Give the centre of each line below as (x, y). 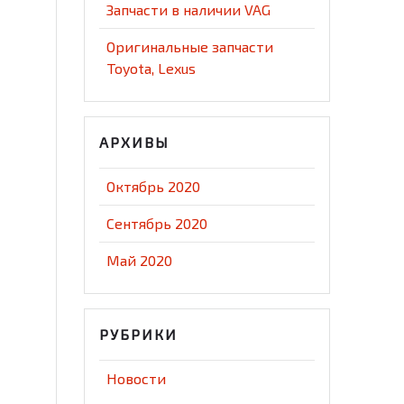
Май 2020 (140, 261)
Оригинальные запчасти (190, 47)
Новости (137, 379)
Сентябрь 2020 (157, 224)
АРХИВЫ (135, 142)
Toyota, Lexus (151, 69)
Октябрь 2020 (154, 187)
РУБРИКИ (139, 335)
